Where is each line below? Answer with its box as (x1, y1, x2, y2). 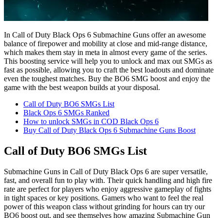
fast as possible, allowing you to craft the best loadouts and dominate (4, 65, 214, 74)
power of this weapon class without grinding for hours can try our (4, 202, 205, 211)
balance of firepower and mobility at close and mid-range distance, (4, 39, 207, 48)
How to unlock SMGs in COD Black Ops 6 (23, 117, 159, 126)
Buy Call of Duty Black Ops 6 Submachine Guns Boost (23, 126, 196, 134)
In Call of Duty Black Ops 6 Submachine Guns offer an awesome (4, 30, 206, 39)
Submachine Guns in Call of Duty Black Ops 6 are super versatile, (4, 167, 208, 176)
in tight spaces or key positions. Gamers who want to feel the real (4, 193, 203, 202)
